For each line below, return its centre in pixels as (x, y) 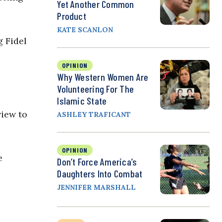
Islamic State (82, 101)
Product (72, 16)
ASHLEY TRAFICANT (94, 115)
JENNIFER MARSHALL (97, 188)
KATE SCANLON (85, 30)
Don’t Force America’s (97, 162)
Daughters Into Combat (100, 174)
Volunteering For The (96, 89)
